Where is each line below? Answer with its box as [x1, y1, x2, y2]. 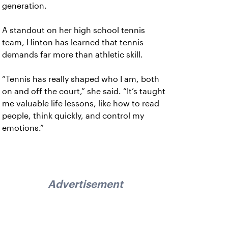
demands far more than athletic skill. [2, 50, 145, 59]
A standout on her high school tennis [2, 26, 145, 35]
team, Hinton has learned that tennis [2, 38, 144, 47]
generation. [2, 2, 47, 10]
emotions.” [2, 124, 44, 132]
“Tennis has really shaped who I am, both [2, 75, 159, 83]
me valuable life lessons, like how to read [2, 99, 159, 108]
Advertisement [48, 180, 123, 188]
